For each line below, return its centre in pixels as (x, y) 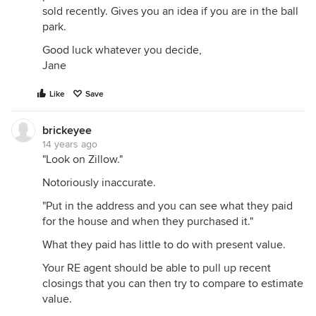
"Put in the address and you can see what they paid (168, 206)
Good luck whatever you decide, (122, 50)
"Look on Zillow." (83, 159)
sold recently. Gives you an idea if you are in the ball (170, 11)
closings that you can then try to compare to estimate (173, 284)
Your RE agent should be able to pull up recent (157, 268)
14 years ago (70, 144)
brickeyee (67, 130)
